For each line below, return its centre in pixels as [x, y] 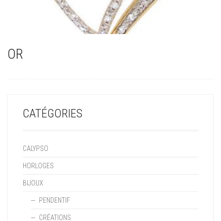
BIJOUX [33, 183]
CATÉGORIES [53, 113]
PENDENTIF [55, 200]
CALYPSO [36, 148]
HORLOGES [38, 166]
